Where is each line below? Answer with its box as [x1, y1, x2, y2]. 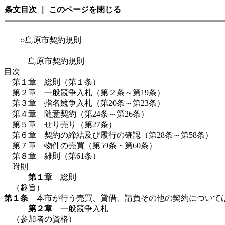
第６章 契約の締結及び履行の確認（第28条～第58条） [12, 131, 213, 139]
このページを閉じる [49, 5, 121, 14]
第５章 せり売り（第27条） [12, 120, 117, 129]
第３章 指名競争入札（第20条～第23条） [12, 99, 165, 107]
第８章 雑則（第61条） [12, 152, 100, 160]
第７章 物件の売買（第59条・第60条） [12, 141, 157, 150]
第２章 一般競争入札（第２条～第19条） [12, 88, 165, 97]
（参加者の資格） [12, 215, 76, 223]
